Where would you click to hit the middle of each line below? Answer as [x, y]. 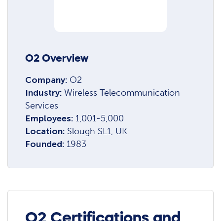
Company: [48, 80]
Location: [46, 131]
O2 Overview [57, 58]
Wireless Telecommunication [122, 92]
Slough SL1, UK [97, 131]
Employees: [51, 118]
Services [42, 105]
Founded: [46, 144]
